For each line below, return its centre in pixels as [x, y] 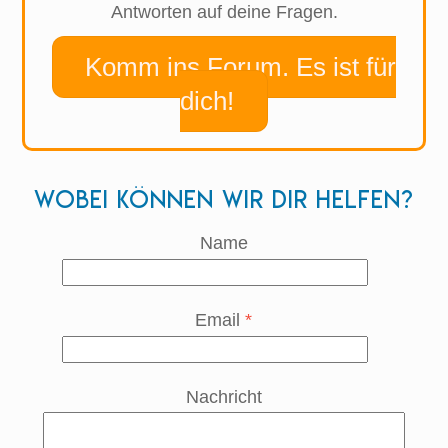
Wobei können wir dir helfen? [224, 200]
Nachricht [223, 396]
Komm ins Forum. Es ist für [241, 67]
